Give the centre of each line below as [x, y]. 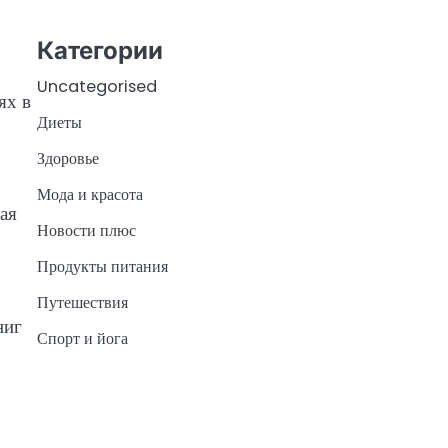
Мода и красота [89, 194]
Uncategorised [96, 86]
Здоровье [67, 158]
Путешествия [82, 302]
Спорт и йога [82, 338]
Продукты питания [102, 266]
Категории [99, 50]
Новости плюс [86, 230]
